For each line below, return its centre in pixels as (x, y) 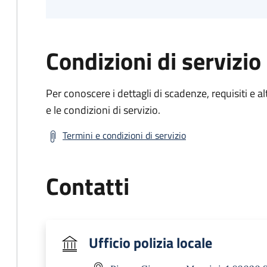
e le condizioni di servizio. (103, 110)
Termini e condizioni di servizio (124, 135)
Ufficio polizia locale (150, 243)
